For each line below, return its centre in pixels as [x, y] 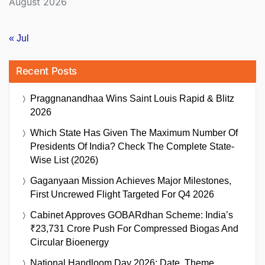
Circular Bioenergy [70, 243]
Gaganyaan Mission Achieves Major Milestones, [131, 181]
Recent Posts [46, 71]
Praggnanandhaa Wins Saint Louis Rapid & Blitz [132, 99]
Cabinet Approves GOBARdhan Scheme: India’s [132, 215]
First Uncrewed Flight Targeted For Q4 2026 [122, 195]
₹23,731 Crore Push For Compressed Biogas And [134, 229]
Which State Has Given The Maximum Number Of [134, 133]
